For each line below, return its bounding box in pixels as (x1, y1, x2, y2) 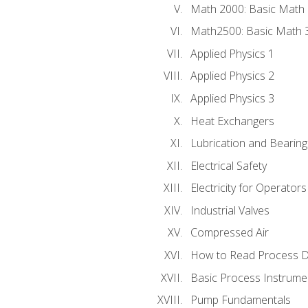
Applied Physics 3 (190, 91, 274, 107)
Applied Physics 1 (190, 45, 274, 61)
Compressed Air (190, 225, 269, 241)
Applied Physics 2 (190, 68, 274, 84)
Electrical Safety (190, 157, 267, 173)
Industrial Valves (190, 202, 269, 218)
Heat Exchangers (190, 113, 274, 129)
